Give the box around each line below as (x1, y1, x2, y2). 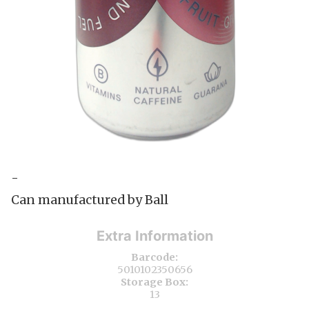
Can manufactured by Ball (11, 192, 168, 208)
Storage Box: (121, 275, 188, 288)
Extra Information (96, 227, 213, 244)
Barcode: (131, 250, 178, 263)
